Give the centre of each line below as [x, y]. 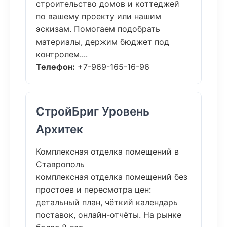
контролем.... [62, 54]
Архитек [60, 129]
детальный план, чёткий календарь [107, 202]
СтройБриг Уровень [93, 111]
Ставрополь [60, 164]
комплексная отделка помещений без [112, 177]
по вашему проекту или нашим [99, 16]
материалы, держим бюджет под [103, 42]
